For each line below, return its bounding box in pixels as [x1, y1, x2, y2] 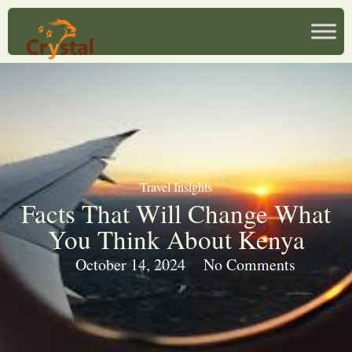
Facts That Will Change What [21, 196, 331, 230]
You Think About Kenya [47, 222, 305, 256]
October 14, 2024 [75, 254, 185, 275]
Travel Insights [140, 178, 212, 195]
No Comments [203, 254, 295, 275]
